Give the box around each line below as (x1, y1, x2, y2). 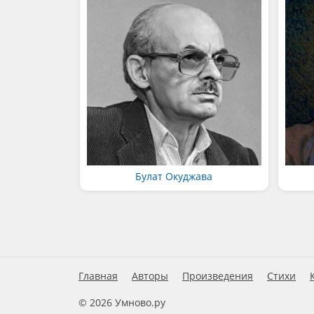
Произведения (182, 269, 253, 282)
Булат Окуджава (135, 169, 213, 183)
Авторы (132, 269, 168, 282)
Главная (78, 269, 118, 282)
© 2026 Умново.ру (78, 296, 165, 309)
